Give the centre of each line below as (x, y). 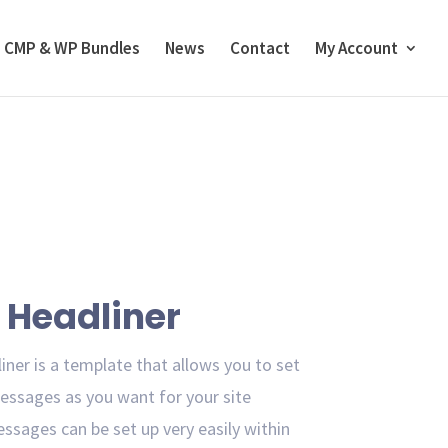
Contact (260, 48)
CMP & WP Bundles (72, 48)
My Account (356, 48)
